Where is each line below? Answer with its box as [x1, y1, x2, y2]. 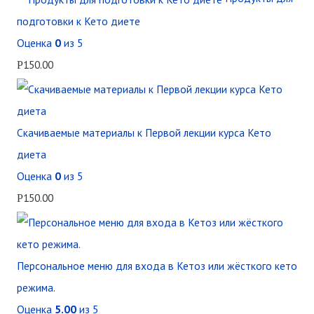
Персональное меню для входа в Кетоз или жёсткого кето [16, 258, 297, 273]
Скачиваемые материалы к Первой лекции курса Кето [16, 125, 271, 139]
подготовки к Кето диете [16, 13, 140, 28]
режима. [16, 280, 55, 294]
